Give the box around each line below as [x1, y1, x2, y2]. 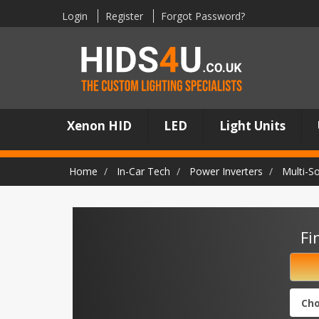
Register [105, 9, 143, 23]
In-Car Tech [117, 164, 170, 178]
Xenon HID [67, 117, 132, 134]
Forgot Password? [161, 9, 245, 23]
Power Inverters [189, 164, 263, 178]
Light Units [219, 117, 286, 134]
